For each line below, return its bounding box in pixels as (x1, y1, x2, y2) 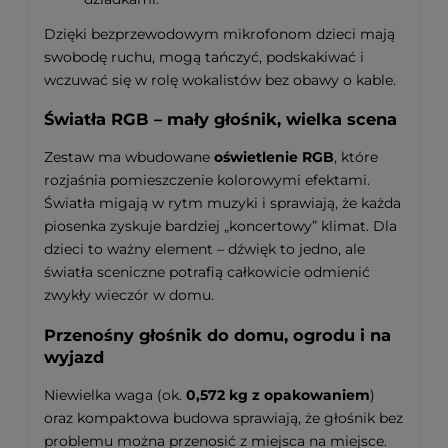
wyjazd (44, 346, 104, 367)
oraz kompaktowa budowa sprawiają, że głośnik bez (44, 409, 403, 428)
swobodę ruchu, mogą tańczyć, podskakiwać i (44, 47, 364, 66)
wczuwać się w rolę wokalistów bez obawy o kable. (44, 70, 396, 89)
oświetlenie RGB (214, 148, 334, 167)
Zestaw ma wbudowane (44, 148, 214, 167)
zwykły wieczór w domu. (44, 286, 214, 305)
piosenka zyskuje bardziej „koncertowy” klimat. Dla (44, 217, 397, 236)
